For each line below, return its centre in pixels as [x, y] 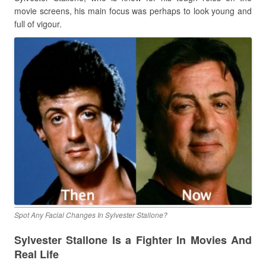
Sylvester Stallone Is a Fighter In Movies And [133, 240]
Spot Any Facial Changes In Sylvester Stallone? [91, 215]
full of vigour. [38, 24]
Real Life [37, 254]
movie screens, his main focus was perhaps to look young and [133, 11]
